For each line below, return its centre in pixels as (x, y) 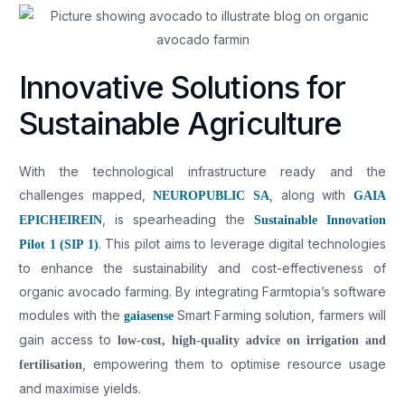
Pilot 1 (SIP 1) (59, 244)
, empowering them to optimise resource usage (234, 363)
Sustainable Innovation (320, 220)
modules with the (71, 315)
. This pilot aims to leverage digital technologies (242, 243)
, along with (311, 194)
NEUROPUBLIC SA (212, 195)
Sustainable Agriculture (181, 123)
